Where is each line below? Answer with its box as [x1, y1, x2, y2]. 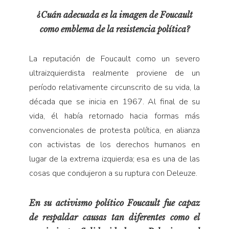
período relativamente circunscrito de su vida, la [29, 81, 200, 93]
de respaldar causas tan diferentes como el [29, 212, 200, 222]
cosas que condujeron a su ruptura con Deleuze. [29, 167, 197, 179]
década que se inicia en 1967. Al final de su [29, 96, 200, 107]
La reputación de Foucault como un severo [29, 53, 200, 64]
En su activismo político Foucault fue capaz [29, 197, 200, 208]
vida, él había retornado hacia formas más [29, 110, 200, 122]
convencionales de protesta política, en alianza [29, 124, 200, 136]
